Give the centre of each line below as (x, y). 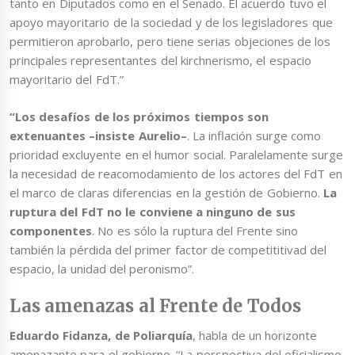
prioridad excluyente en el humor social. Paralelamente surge (177, 154)
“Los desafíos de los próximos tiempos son (139, 116)
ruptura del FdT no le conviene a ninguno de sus (153, 211)
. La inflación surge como (254, 135)
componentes (51, 230)
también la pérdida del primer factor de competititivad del (168, 249)
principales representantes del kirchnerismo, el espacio (160, 61)
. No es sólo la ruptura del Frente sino (195, 230)
